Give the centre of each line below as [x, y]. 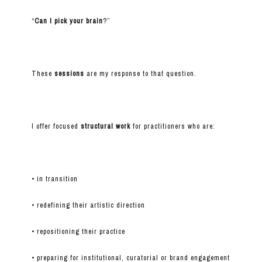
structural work [105, 127]
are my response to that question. [140, 74]
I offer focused [56, 127]
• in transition [54, 179]
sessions [69, 74]
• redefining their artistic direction [88, 206]
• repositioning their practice [78, 232]
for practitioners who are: [173, 127]
